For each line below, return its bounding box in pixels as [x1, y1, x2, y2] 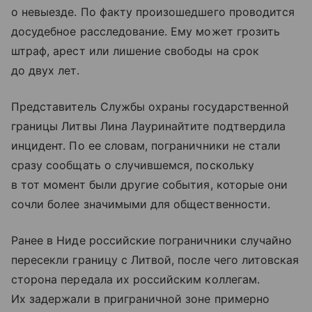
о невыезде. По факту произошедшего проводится [11, 5, 295, 19]
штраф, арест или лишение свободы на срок [11, 44, 259, 58]
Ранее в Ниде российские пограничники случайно [11, 233, 292, 248]
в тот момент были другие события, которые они [11, 178, 288, 192]
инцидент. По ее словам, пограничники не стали [11, 139, 281, 153]
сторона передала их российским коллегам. [11, 272, 260, 287]
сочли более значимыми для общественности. [11, 197, 270, 212]
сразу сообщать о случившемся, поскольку [11, 158, 254, 173]
